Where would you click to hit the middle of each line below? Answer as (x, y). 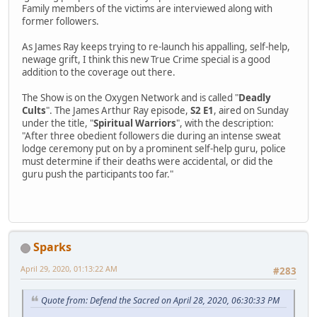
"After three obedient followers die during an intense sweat (151, 136)
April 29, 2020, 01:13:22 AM (69, 269)
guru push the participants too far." (98, 174)
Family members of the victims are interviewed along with (147, 8)
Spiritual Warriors (135, 123)
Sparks (52, 247)
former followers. (60, 21)
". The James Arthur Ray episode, (117, 110)
